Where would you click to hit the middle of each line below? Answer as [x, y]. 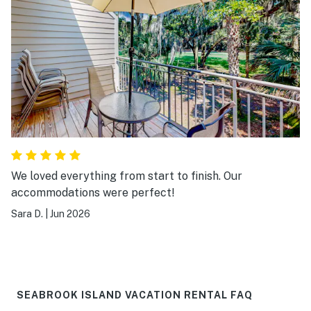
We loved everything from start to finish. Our [127, 176]
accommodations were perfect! [93, 193]
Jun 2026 [70, 214]
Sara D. [27, 214]
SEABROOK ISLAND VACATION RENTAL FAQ [135, 295]
